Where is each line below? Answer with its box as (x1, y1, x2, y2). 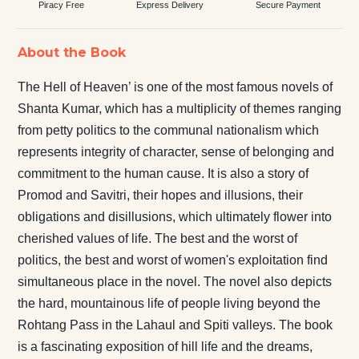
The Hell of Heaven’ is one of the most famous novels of (17, 79, 333, 94)
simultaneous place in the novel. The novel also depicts (17, 274, 332, 288)
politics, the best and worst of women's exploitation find (17, 252, 328, 267)
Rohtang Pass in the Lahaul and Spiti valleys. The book (17, 317, 333, 332)
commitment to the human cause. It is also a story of (17, 166, 309, 180)
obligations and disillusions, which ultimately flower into (17, 209, 332, 224)
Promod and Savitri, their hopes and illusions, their (17, 188, 303, 202)
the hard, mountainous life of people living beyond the (17, 296, 321, 310)
